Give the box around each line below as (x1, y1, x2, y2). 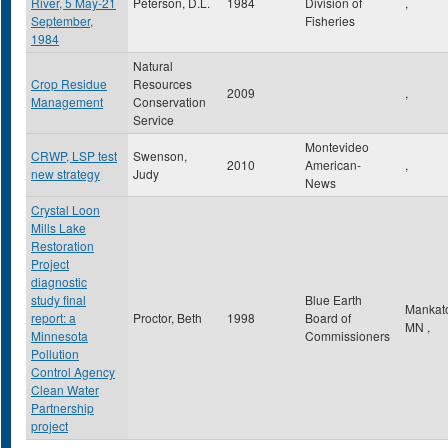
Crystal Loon (31, 201, 100, 218)
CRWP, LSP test (31, 147, 117, 164)
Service (133, 111, 174, 128)
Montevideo (305, 138, 369, 155)
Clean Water (31, 381, 99, 398)
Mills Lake (31, 219, 86, 236)
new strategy (31, 165, 100, 182)
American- (305, 156, 361, 173)
